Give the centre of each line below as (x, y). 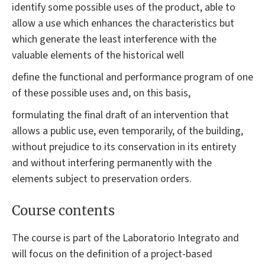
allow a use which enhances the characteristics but (123, 23)
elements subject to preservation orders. (102, 179)
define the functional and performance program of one (132, 77)
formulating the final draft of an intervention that (120, 115)
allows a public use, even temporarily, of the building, (127, 131)
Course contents (63, 211)
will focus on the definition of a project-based (112, 254)
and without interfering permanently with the (112, 163)
